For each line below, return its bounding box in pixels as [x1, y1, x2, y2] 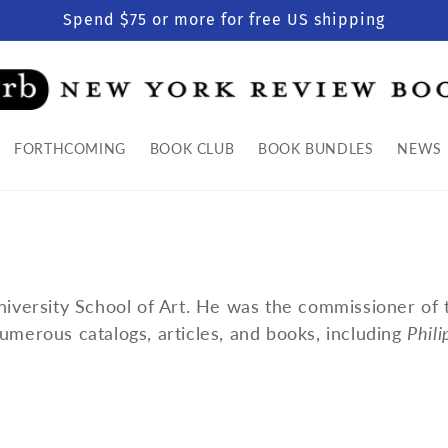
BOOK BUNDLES [258, 140, 374, 158]
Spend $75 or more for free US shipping [63, 10, 385, 29]
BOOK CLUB [149, 140, 235, 158]
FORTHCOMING [14, 140, 126, 158]
